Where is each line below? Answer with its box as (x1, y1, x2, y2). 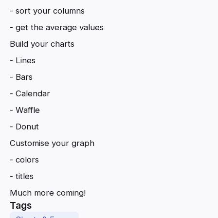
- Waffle (10, 105, 40, 115)
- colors (10, 155, 39, 165)
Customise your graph (10, 138, 94, 148)
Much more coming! (10, 188, 86, 198)
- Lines (10, 55, 36, 66)
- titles (10, 171, 34, 182)
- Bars (10, 72, 33, 82)
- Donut (10, 122, 39, 132)
